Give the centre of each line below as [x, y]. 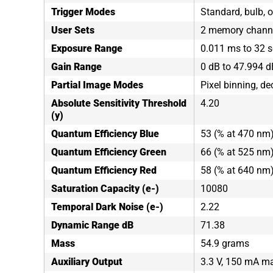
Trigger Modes [83, 12]
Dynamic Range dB [92, 225]
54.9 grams [225, 243]
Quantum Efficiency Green [109, 152]
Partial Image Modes [97, 85]
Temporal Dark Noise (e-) [107, 207]
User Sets [73, 30]
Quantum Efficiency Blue [105, 134]
